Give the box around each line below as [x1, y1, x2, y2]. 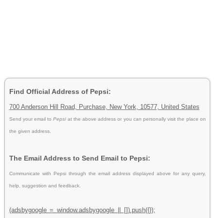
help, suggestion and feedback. [9, 182, 81, 188]
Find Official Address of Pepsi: [9, 87, 111, 95]
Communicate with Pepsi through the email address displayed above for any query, [9, 170, 206, 176]
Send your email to [9, 116, 54, 122]
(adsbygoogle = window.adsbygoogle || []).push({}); [9, 206, 155, 214]
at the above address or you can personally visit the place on [67, 116, 206, 122]
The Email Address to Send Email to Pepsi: [9, 154, 150, 162]
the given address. [9, 128, 51, 134]
